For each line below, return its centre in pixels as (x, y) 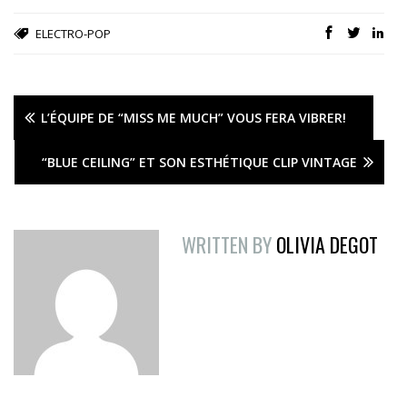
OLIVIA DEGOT (327, 245)
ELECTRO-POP (73, 34)
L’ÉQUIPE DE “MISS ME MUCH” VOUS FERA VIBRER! (194, 118)
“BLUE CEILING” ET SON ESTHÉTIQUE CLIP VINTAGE (199, 163)
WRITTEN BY (227, 245)
